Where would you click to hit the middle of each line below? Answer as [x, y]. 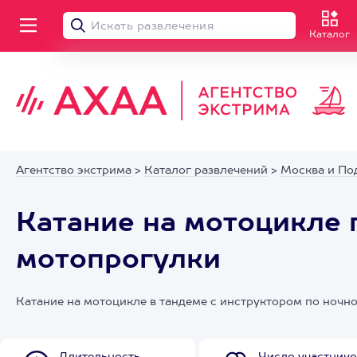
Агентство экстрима [74, 171]
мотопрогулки [118, 261]
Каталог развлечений [206, 171]
